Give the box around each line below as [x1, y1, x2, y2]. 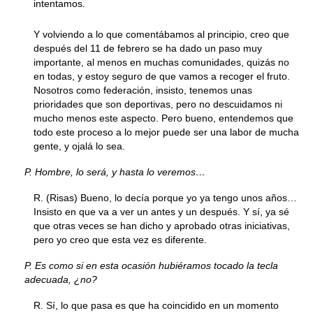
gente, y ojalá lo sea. [34, 140, 125, 152]
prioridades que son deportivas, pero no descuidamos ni [34, 99, 282, 110]
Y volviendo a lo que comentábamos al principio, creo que [34, 29, 289, 40]
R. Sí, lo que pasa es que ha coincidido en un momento [34, 300, 279, 311]
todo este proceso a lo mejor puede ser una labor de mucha [34, 126, 299, 138]
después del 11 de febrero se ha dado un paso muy [34, 43, 262, 54]
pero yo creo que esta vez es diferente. [34, 234, 207, 245]
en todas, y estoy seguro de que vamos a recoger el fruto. [34, 71, 290, 82]
